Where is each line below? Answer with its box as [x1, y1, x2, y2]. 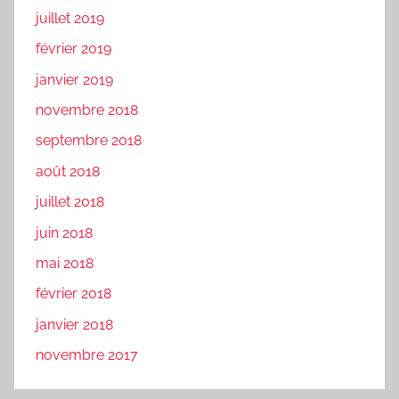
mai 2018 [36, 254, 94, 272]
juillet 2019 [36, 9, 104, 27]
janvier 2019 [36, 70, 113, 88]
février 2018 [36, 285, 111, 303]
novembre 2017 [36, 346, 138, 363]
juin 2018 [36, 224, 93, 241]
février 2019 [36, 40, 111, 58]
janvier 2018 [36, 315, 113, 333]
